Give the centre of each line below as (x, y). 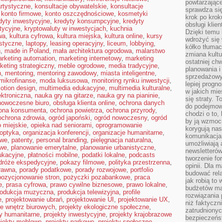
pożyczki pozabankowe (97, 177)
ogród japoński (69, 118)
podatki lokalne (103, 155)
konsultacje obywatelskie (71, 6)
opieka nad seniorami (61, 125)
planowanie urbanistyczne (117, 147)
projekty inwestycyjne (75, 214)
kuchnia (121, 28)
